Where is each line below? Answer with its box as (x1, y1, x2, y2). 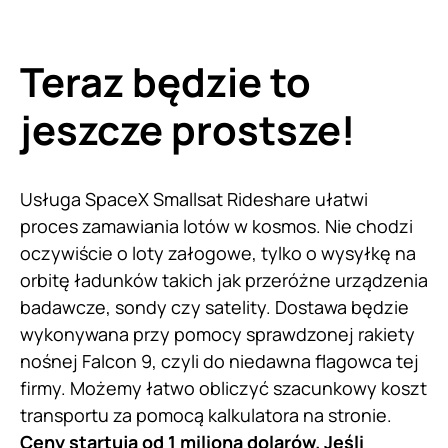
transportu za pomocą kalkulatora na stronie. (20, 402, 392, 427)
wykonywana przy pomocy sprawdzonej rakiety (20, 321, 415, 346)
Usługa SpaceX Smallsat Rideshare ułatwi (20, 186, 368, 211)
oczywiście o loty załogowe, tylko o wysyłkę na (20, 240, 416, 265)
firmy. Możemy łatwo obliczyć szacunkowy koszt (20, 375, 427, 400)
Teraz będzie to (20, 53, 311, 109)
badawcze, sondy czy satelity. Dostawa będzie (20, 294, 409, 319)
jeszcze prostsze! (20, 101, 355, 157)
